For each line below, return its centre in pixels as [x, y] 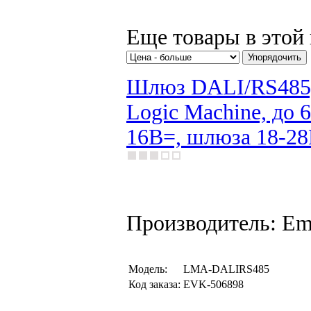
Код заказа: [154, 284]
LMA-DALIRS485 [226, 269]
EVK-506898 [213, 284]
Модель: [148, 269]
